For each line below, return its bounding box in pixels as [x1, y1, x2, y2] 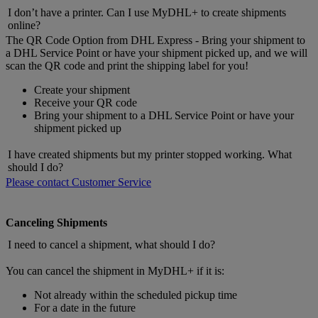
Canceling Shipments [6, 216, 107, 229]
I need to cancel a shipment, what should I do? [8, 238, 215, 251]
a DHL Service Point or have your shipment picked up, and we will [6, 46, 307, 59]
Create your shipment [34, 83, 130, 96]
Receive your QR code [34, 96, 137, 109]
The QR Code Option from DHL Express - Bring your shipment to [6, 33, 305, 46]
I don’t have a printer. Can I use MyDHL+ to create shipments [8, 6, 286, 18]
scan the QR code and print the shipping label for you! [6, 59, 248, 72]
